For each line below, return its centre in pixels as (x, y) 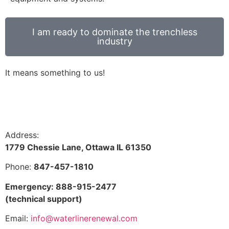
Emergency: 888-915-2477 (61, 186)
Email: (18, 219)
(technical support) (44, 199)
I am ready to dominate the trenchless (114, 32)
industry (114, 41)
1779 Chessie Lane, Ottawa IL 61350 (78, 147)
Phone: (19, 167)
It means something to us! (55, 72)
